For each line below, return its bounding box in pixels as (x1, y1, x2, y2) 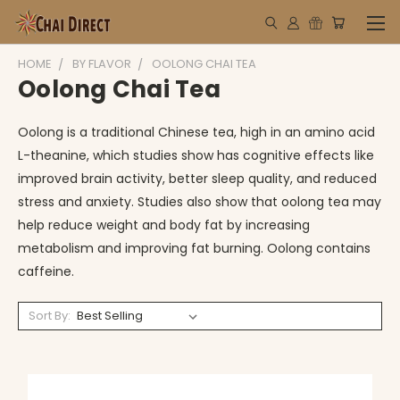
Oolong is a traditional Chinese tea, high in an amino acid (18, 123, 375, 141)
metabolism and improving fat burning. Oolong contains (18, 239, 371, 257)
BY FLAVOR (72, 55, 131, 72)
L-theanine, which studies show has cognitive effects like (18, 146, 374, 164)
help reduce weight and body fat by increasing (18, 216, 310, 234)
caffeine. (18, 262, 74, 280)
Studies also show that (137, 193, 281, 211)
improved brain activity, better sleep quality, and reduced (18, 170, 377, 187)
